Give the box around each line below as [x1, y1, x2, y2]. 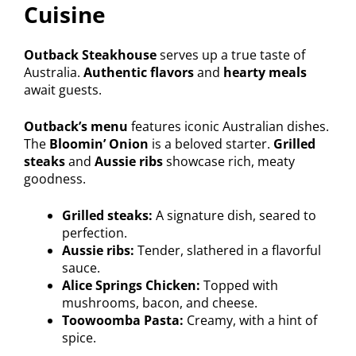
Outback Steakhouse [24, 45, 157, 64]
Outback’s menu [24, 117, 128, 135]
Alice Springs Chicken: [62, 276, 200, 294]
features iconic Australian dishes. [128, 117, 329, 135]
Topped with [200, 276, 278, 294]
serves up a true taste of [157, 45, 305, 64]
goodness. [24, 169, 86, 188]
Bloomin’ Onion [49, 134, 149, 153]
